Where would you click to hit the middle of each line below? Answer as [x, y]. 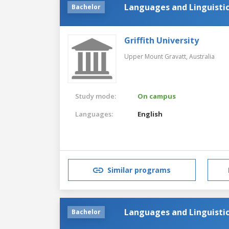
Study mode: [96, 96]
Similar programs [139, 170]
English [150, 114]
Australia [202, 56]
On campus [157, 96]
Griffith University [162, 40]
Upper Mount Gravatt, [157, 56]
